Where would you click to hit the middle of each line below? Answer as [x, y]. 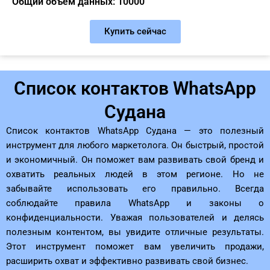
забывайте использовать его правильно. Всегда [135, 188]
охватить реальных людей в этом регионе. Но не [135, 174]
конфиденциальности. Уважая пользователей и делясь [135, 217]
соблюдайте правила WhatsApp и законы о [135, 203]
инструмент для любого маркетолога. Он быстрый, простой [135, 145]
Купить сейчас [135, 31]
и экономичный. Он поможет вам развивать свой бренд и [135, 159]
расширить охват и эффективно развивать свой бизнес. [127, 261]
